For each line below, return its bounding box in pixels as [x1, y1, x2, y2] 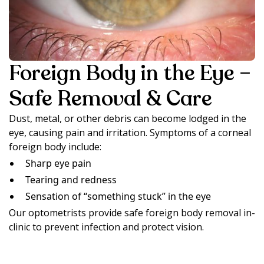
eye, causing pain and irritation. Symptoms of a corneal [9, 126, 251, 139]
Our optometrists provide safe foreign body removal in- [9, 206, 255, 219]
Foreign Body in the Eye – [9, 58, 251, 88]
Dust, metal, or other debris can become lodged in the [9, 111, 246, 125]
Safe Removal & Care [9, 84, 212, 113]
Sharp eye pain [25, 156, 91, 170]
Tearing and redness [25, 173, 117, 186]
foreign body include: [9, 140, 101, 153]
